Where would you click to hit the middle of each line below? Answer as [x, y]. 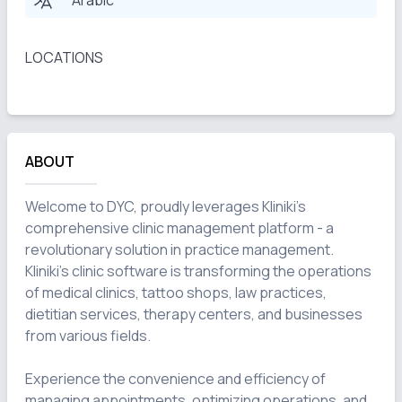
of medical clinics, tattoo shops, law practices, [176, 293]
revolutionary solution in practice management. [179, 249]
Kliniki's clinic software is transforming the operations [198, 271]
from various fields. [88, 336]
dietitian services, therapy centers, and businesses [194, 314]
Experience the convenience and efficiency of [175, 379]
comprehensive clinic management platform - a [179, 228]
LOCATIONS [64, 57]
